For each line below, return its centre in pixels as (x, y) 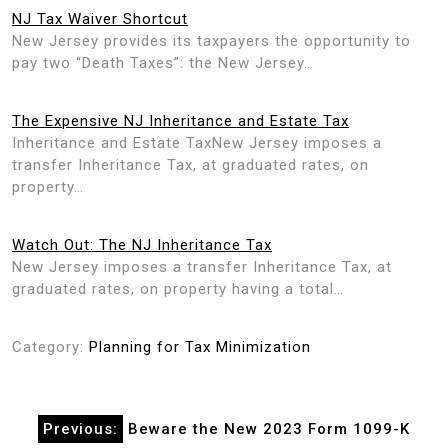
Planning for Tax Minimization (200, 346)
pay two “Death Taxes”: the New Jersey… (163, 62)
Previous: (80, 428)
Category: (50, 346)
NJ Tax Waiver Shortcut (100, 18)
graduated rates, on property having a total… (178, 288)
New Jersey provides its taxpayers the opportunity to (211, 40)
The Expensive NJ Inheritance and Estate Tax (180, 120)
